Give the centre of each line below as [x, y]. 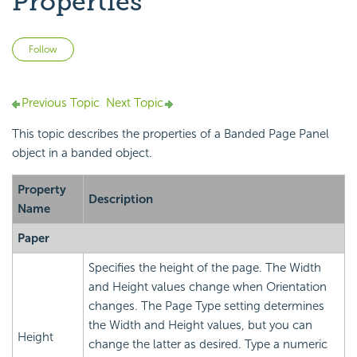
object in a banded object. [82, 153]
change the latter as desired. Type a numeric [208, 345]
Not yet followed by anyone [149, 47]
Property [42, 190]
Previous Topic [61, 103]
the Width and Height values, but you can [200, 326]
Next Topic [135, 103]
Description [121, 200]
